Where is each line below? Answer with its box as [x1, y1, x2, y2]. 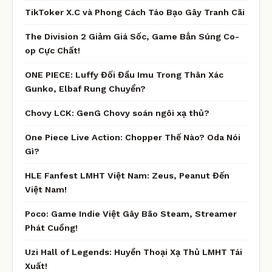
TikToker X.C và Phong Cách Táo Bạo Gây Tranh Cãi [25, 7, 245, 17]
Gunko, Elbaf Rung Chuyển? [25, 83, 146, 93]
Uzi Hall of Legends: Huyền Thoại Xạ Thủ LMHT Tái [25, 246, 242, 257]
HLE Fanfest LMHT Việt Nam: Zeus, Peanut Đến [25, 170, 229, 180]
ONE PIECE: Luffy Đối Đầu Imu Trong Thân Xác [25, 69, 223, 80]
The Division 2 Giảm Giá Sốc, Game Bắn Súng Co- [25, 31, 239, 41]
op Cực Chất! [25, 45, 80, 55]
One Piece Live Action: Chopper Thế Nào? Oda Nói [25, 132, 240, 142]
